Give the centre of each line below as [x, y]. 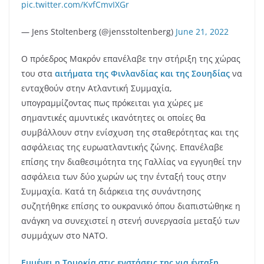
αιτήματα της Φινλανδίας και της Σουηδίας [142, 74]
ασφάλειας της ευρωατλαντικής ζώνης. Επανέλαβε [122, 147]
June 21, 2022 [202, 32]
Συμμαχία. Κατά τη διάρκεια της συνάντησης [111, 192]
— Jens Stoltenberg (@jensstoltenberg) [98, 32]
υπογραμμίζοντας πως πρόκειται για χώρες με [112, 103]
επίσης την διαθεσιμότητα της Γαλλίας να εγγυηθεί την [131, 162]
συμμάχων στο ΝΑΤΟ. [65, 236]
